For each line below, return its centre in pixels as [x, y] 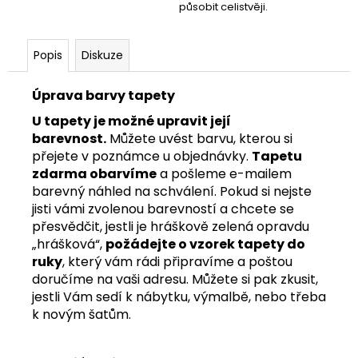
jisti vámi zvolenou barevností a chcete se [163, 209]
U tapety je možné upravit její [131, 121]
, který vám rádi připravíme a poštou [177, 261]
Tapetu [277, 156]
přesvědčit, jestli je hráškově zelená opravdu [171, 226]
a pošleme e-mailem [224, 173]
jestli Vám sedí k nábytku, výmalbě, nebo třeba [179, 296]
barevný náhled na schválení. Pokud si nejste [172, 191]
